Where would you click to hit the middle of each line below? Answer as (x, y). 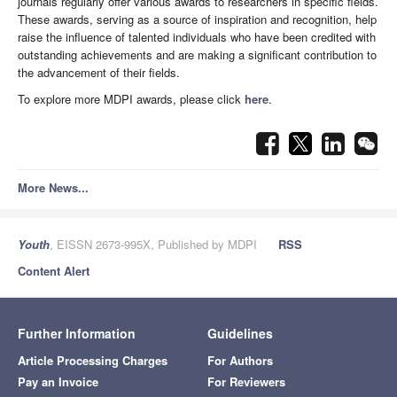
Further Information (77, 334)
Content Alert (54, 271)
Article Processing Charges (93, 361)
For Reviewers (246, 382)
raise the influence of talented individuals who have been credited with (197, 37)
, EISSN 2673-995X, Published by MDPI (153, 245)
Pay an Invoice (58, 382)
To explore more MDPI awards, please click (131, 99)
